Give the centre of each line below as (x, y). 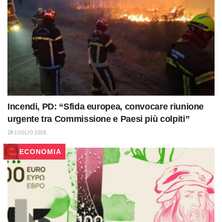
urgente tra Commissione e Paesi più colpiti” (99, 119)
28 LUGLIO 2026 (27, 132)
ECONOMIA (40, 151)
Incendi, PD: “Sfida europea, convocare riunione (106, 106)
